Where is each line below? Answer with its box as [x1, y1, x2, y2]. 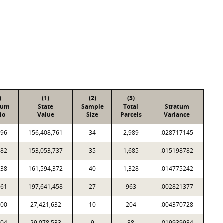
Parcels [120, 111, 142, 119]
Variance [164, 111, 190, 119]
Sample [81, 102, 104, 111]
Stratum [164, 102, 189, 111]
